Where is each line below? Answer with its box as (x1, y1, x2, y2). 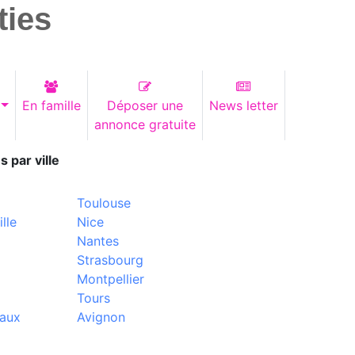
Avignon (76, 309, 125, 325)
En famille (21, 97, 81, 113)
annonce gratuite (94, 116, 196, 132)
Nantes (76, 233, 119, 249)
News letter (208, 97, 278, 113)
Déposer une (106, 97, 183, 113)
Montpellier (76, 271, 144, 287)
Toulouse (76, 195, 131, 211)
